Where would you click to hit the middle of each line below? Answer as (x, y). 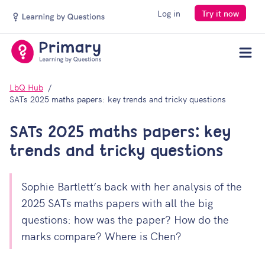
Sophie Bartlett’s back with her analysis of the (132, 186)
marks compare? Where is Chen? (101, 236)
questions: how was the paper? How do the (125, 219)
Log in (169, 13)
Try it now (220, 13)
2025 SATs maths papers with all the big (117, 203)
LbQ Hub (26, 87)
